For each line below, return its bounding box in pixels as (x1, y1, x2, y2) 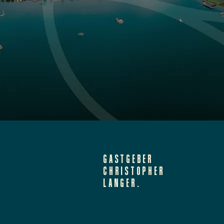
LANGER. (103, 175, 141, 190)
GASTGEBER (103, 151, 153, 166)
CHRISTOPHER (103, 163, 165, 178)
